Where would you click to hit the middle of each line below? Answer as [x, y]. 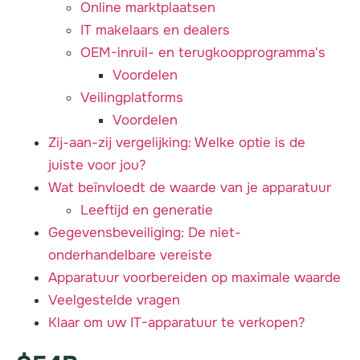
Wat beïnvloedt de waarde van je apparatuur [190, 187]
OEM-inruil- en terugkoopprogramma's [203, 52]
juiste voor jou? [97, 165]
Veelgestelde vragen [114, 300]
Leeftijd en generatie [147, 210]
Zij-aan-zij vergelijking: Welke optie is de [177, 142]
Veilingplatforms [132, 97]
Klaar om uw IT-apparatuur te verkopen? [177, 322]
